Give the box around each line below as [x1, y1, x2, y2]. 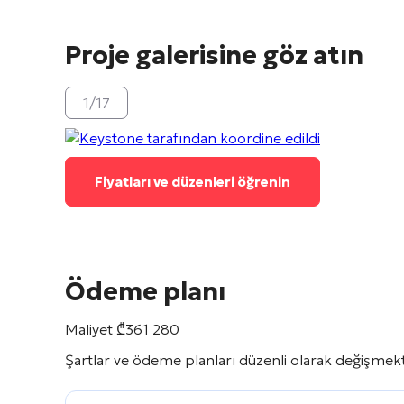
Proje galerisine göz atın [65, 40, 363, 71]
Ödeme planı [65, 276, 225, 308]
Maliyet [65, 320, 116, 338]
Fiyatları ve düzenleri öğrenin [95, 173, 290, 190]
